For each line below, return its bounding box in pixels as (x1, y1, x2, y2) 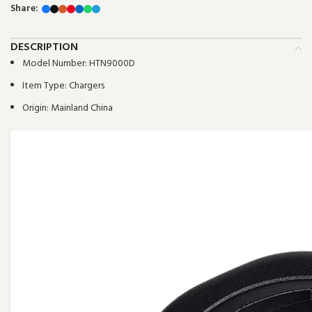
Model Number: (22, 55, 89, 72)
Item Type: (22, 77, 69, 94)
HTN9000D (89, 55, 135, 72)
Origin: (22, 100, 51, 116)
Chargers (69, 77, 104, 94)
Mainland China (51, 100, 113, 116)
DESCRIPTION (10, 38, 78, 56)
